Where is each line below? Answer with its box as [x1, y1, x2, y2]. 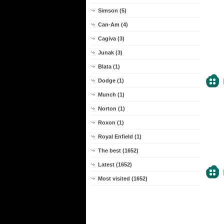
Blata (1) [98, 63, 120, 69]
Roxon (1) [98, 119, 124, 125]
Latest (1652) [98, 161, 132, 167]
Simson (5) [98, 7, 126, 13]
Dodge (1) [98, 77, 124, 83]
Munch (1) [98, 91, 124, 97]
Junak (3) [98, 49, 122, 55]
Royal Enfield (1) [98, 133, 141, 139]
